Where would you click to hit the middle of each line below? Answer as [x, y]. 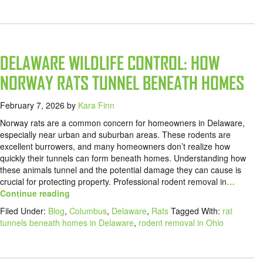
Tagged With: [197, 211]
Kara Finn [96, 105]
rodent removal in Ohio [181, 223]
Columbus [88, 211]
